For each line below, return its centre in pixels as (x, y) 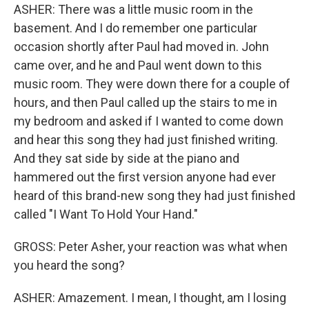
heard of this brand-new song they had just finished (154, 196)
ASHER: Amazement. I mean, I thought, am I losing (150, 298)
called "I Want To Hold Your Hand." (106, 215)
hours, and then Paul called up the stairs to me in (146, 103)
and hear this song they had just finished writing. (146, 140)
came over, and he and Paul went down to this (138, 66)
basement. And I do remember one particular (136, 28)
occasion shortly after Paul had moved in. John (141, 47)
